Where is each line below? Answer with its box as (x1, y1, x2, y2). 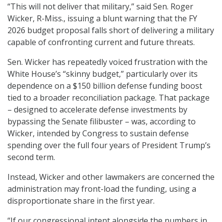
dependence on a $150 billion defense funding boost (7, 80, 202, 92)
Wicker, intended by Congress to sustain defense (7, 128, 189, 139)
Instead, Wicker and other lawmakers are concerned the (7, 171, 215, 183)
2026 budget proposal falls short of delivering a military (7, 25, 214, 36)
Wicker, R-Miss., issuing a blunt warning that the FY (7, 13, 197, 24)
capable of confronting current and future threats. (7, 37, 195, 48)
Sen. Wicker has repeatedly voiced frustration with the (7, 56, 208, 68)
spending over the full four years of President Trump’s (7, 140, 211, 151)
